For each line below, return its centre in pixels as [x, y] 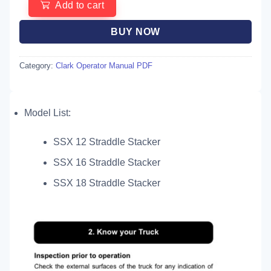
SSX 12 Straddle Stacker [107, 142]
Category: [38, 65]
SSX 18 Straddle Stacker [107, 183]
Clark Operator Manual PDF [104, 65]
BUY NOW [135, 31]
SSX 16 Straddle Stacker [107, 162]
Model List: [47, 113]
